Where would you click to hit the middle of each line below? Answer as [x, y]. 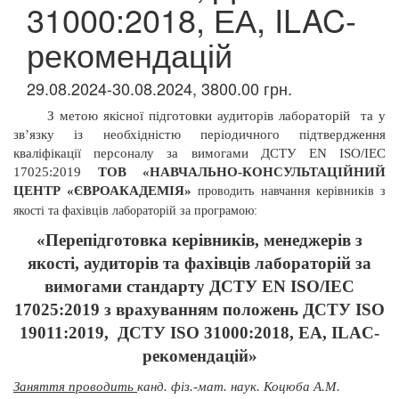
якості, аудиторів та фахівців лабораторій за [199, 263]
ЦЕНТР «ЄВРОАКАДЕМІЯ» [106, 191]
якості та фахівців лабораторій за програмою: [135, 211]
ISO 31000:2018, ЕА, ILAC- [275, 333]
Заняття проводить [75, 387]
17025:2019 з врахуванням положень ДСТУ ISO [199, 309]
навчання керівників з [323, 191]
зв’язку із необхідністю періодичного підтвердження [199, 134]
